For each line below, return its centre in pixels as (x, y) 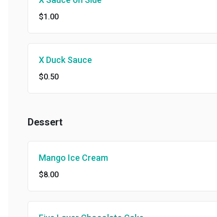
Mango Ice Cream (65, 158)
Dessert (37, 122)
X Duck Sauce (57, 60)
